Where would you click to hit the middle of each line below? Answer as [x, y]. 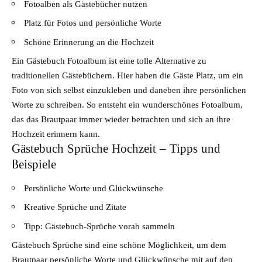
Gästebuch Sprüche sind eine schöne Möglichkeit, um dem [119, 245]
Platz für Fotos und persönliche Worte [93, 23]
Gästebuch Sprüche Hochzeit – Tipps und [116, 149]
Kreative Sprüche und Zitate [75, 207]
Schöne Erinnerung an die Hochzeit [89, 42]
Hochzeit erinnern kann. [56, 134]
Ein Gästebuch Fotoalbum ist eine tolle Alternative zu [109, 61]
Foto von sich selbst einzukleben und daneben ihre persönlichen [129, 90]
